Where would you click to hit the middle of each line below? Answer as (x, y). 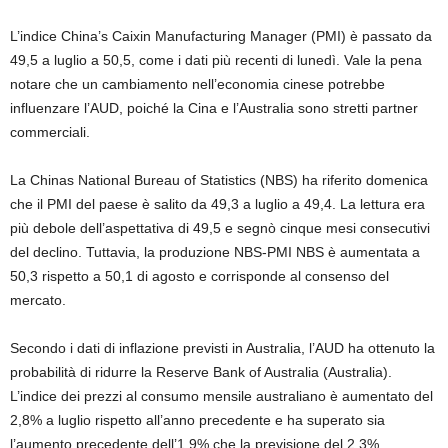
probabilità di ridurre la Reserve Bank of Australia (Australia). (201, 372)
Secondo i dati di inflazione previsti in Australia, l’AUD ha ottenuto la (222, 348)
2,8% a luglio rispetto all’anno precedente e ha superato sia (197, 420)
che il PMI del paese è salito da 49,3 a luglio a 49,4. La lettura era (217, 204)
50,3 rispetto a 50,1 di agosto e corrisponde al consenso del (199, 276)
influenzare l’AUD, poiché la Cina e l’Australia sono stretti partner (214, 108)
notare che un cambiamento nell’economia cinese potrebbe (197, 84)
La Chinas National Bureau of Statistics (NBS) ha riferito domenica (219, 180)
